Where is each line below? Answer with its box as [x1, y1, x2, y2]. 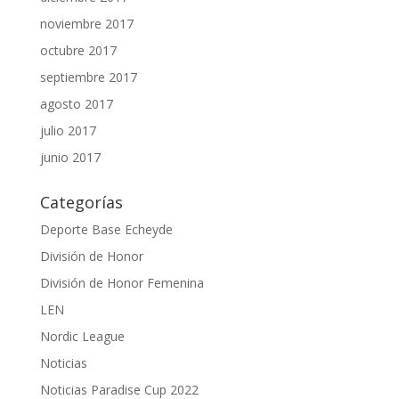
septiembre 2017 [39, 69, 137, 85]
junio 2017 [39, 149, 101, 166]
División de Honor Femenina [39, 274, 204, 291]
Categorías [39, 191, 123, 213]
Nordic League [39, 328, 125, 345]
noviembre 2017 [39, 15, 134, 32]
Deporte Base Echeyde [39, 221, 173, 238]
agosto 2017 [39, 95, 113, 112]
